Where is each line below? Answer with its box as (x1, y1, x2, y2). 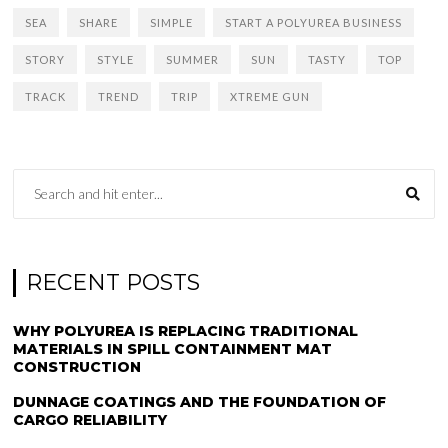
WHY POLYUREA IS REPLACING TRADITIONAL (13, 322, 359, 340)
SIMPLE (150, 16, 194, 29)
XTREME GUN (230, 90, 311, 103)
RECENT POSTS (26, 269, 201, 296)
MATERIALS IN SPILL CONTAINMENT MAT (13, 340, 333, 358)
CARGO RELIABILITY (13, 411, 168, 429)
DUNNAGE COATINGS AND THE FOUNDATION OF (13, 393, 387, 411)
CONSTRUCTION (13, 358, 142, 376)
